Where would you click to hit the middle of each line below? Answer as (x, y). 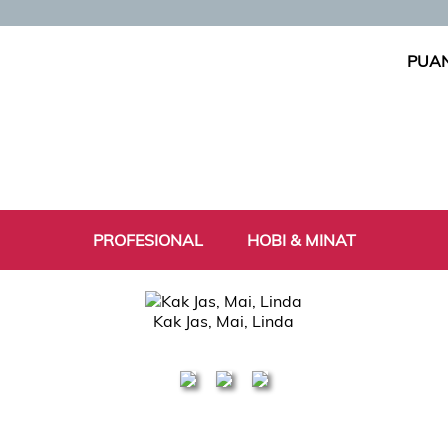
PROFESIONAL (147, 240)
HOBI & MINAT (301, 240)
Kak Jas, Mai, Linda (224, 321)
